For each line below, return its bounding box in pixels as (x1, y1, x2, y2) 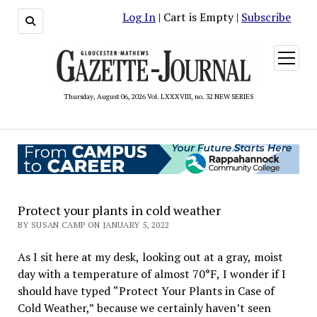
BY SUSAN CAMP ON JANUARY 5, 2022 (17, 219, 170, 230)
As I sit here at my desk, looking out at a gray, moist (17, 248, 283, 265)
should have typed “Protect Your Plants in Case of (17, 282, 275, 299)
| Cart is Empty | (156, 9, 242, 25)
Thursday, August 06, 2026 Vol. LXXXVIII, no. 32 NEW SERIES (64, 91, 253, 101)
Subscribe (241, 9, 292, 25)
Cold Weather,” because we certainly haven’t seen (17, 299, 271, 316)
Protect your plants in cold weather (17, 201, 221, 219)
